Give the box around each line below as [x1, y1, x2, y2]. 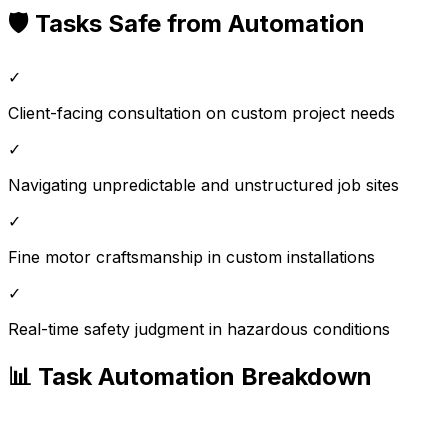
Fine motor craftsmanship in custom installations [8, 246, 375, 267]
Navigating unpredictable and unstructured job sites [8, 174, 399, 195]
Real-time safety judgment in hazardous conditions [8, 318, 390, 339]
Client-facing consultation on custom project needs [8, 102, 395, 123]
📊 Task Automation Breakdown [8, 361, 372, 391]
